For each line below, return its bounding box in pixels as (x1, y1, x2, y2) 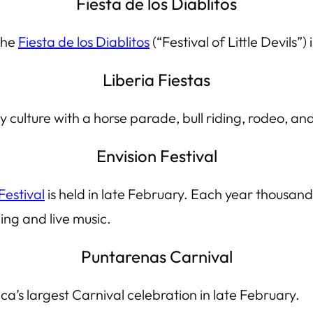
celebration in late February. (124, 285, 300, 303)
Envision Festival (96, 145, 217, 166)
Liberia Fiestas (103, 68, 210, 90)
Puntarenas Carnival (80, 245, 233, 267)
